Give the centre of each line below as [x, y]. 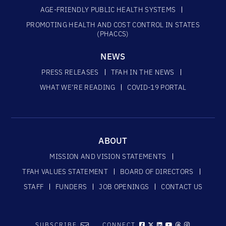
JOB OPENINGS [124, 187]
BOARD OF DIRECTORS [157, 172]
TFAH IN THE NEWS [143, 72]
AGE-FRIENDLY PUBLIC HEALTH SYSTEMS [108, 10]
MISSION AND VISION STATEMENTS [108, 157]
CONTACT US [182, 187]
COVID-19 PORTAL [157, 88]
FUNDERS [71, 187]
